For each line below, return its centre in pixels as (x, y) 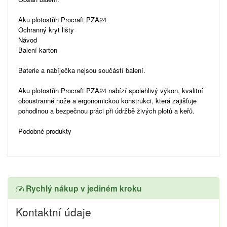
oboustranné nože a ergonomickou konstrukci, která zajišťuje (107, 100)
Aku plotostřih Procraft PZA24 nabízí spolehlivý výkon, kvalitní (111, 90)
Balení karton (38, 50)
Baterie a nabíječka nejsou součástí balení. (82, 70)
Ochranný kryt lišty (46, 29)
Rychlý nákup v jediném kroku (83, 188)
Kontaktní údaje (53, 212)
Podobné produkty (45, 131)
